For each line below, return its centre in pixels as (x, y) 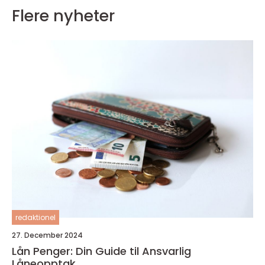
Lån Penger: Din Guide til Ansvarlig (101, 251)
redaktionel (35, 218)
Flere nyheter (63, 16)
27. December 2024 (47, 235)
